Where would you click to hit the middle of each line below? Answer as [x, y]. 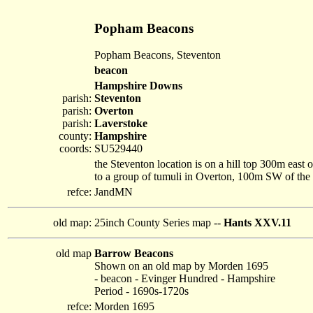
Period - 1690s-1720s [141, 291]
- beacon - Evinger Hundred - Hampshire [185, 278]
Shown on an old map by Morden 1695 [181, 266]
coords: [75, 148]
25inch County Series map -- [159, 223]
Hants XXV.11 [257, 223]
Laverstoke [121, 123]
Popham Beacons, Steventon [158, 55]
